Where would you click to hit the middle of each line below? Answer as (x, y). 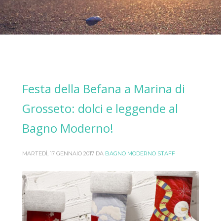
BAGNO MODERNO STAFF (140, 153)
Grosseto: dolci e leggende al (100, 108)
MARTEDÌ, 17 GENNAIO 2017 (58, 153)
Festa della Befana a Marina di (104, 88)
